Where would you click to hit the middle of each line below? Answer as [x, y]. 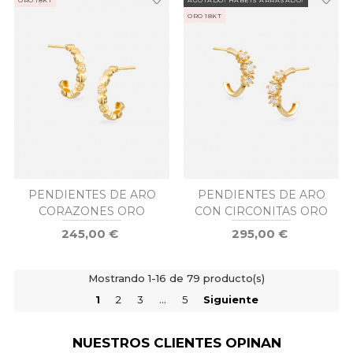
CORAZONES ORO [92, 211]
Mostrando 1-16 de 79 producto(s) [176, 278]
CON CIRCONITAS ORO [261, 211]
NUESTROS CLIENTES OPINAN [176, 343]
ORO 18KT [204, 15]
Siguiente [230, 299]
